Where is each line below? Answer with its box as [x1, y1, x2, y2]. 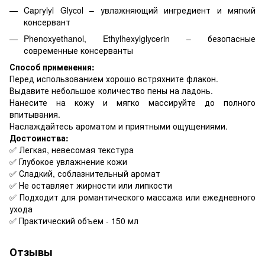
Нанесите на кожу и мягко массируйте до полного [9, 96, 256, 109]
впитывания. [9, 108, 60, 121]
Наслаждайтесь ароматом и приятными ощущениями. [9, 120, 228, 132]
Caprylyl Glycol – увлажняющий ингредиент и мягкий [24, 4, 256, 16]
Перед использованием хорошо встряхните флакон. [9, 73, 218, 85]
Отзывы [9, 244, 53, 260]
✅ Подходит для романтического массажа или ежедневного [9, 191, 256, 203]
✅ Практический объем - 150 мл [9, 215, 138, 227]
